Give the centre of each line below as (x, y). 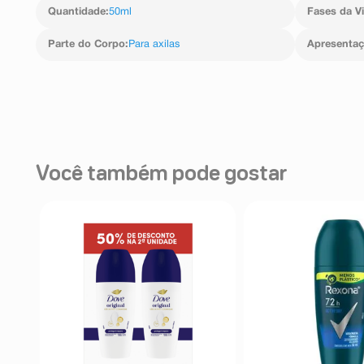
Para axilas (154, 44)
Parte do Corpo (87, 44)
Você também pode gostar (162, 174)
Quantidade (77, 12)
